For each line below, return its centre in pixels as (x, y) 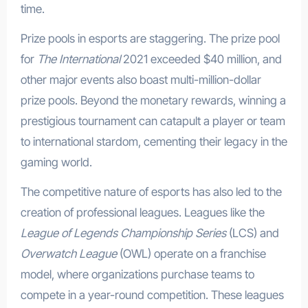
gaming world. (56, 162)
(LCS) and (252, 233)
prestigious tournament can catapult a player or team (153, 121)
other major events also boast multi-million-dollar (141, 79)
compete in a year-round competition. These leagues (152, 295)
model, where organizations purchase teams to (137, 274)
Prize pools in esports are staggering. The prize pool (150, 38)
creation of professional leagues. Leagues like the (142, 212)
